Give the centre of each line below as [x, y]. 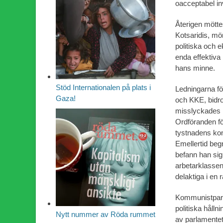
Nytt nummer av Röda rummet [106, 215]
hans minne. [195, 68]
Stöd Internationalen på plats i [103, 88]
